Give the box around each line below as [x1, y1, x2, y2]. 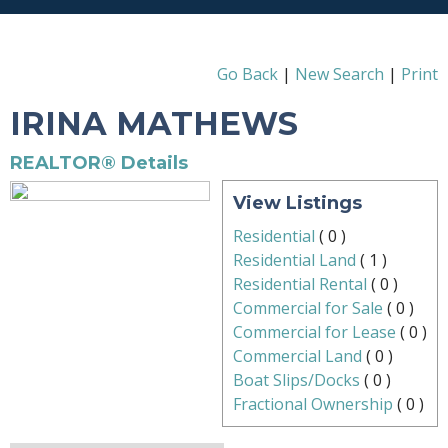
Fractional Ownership [233, 393, 393, 416]
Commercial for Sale [233, 297, 383, 320]
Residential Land [233, 249, 356, 272]
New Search [295, 63, 384, 86]
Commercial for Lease [233, 321, 396, 344]
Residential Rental [233, 273, 367, 296]
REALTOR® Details [10, 152, 188, 175]
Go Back [217, 63, 278, 86]
